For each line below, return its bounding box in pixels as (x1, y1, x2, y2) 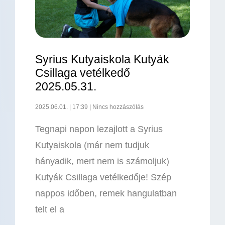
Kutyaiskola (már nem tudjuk (35, 140, 149, 151)
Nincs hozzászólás (91, 103, 144, 111)
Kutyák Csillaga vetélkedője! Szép (35, 172, 171, 183)
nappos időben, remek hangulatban (35, 188, 177, 199)
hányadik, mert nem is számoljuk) (35, 156, 169, 167)
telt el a (35, 204, 64, 215)
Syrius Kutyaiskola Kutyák (35, 53, 169, 66)
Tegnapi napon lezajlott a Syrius (35, 124, 163, 135)
